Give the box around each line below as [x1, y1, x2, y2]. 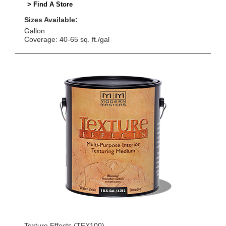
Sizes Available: [24, 16, 78, 24]
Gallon [24, 27, 45, 35]
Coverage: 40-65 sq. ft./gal [24, 35, 109, 44]
